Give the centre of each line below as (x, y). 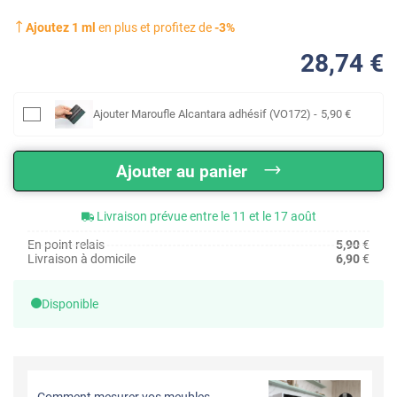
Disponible (70, 304)
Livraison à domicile (82, 258)
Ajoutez (49, 27)
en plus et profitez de (155, 27)
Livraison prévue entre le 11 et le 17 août (206, 216)
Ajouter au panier (182, 171)
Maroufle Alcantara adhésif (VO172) (221, 113)
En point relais (66, 244)
